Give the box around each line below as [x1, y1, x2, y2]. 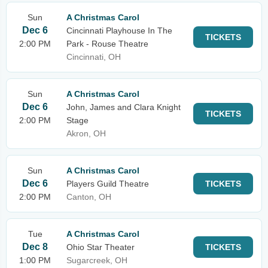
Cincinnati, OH [66, 52, 121, 62]
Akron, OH [66, 129, 106, 138]
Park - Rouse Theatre [66, 39, 148, 48]
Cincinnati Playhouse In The [66, 26, 172, 35]
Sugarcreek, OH [66, 255, 127, 265]
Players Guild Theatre [66, 179, 149, 188]
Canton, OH [66, 192, 111, 202]
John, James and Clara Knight [66, 102, 181, 112]
